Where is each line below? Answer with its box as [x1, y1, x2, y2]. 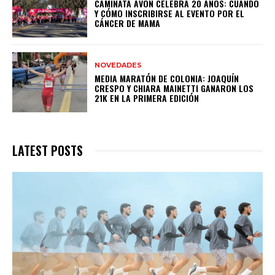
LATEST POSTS [12, 141, 83, 160]
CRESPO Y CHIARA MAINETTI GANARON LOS [95, 81, 254, 95]
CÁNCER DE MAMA [95, 16, 161, 29]
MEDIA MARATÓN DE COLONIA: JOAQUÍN [95, 71, 239, 85]
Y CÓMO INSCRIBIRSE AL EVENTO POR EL [95, 6, 245, 20]
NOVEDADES [95, 60, 142, 69]
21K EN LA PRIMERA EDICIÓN [95, 91, 199, 104]
